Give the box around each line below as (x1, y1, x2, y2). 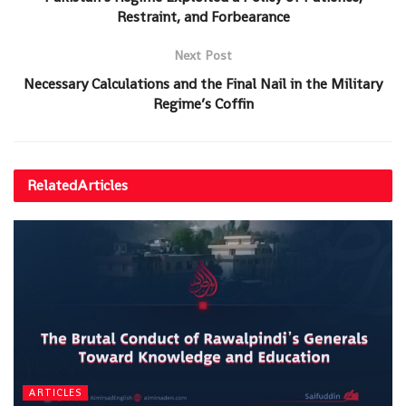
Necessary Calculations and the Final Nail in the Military (24, 74, 382, 94)
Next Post (174, 47, 232, 64)
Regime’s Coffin (152, 94, 254, 114)
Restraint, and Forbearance (116, 7, 290, 27)
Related (27, 176, 77, 196)
